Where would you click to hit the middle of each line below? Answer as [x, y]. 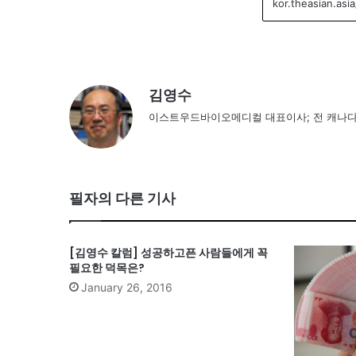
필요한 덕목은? [107, 267]
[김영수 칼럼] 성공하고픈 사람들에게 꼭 [168, 252]
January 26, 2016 [127, 287]
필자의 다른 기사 [122, 198]
